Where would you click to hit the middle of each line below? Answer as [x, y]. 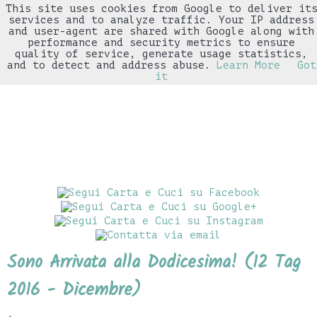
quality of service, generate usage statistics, [161, 54]
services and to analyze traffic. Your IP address [161, 20]
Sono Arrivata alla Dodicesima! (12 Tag [154, 263]
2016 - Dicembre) [74, 290]
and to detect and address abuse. [109, 65]
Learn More [248, 65]
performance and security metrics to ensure [161, 42]
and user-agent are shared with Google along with [161, 31]
